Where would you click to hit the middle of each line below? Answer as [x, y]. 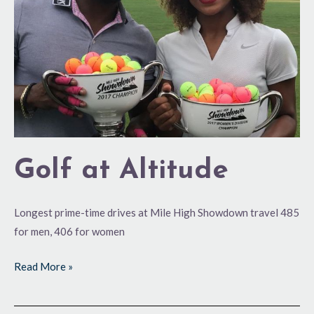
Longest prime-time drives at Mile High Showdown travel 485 [157, 213]
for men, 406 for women [69, 232]
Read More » [43, 266]
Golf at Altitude [121, 171]
